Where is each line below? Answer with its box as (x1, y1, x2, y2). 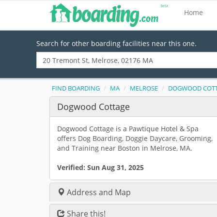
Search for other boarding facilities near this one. (36, 39, 197, 48)
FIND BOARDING (52, 84, 100, 93)
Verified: (57, 163, 87, 172)
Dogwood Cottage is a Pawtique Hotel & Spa (57, 124, 199, 133)
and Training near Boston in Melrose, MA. (57, 143, 192, 153)
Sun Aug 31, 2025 (87, 163, 144, 172)
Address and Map (65, 187, 131, 198)
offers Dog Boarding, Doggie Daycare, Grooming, (57, 134, 213, 143)
